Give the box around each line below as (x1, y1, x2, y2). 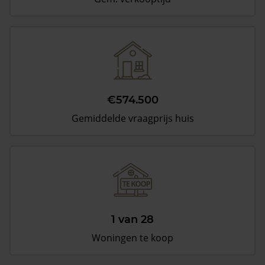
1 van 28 (111, 213, 154, 226)
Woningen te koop (92, 231, 173, 244)
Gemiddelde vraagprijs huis (71, 112, 194, 125)
